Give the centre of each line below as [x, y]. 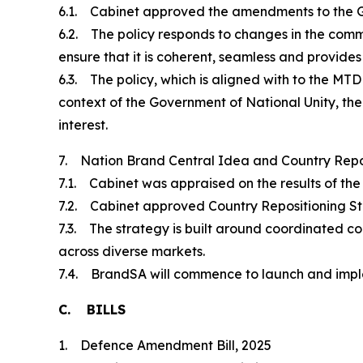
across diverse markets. [132, 251]
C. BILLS [92, 309]
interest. [83, 124]
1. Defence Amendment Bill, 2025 [165, 345]
